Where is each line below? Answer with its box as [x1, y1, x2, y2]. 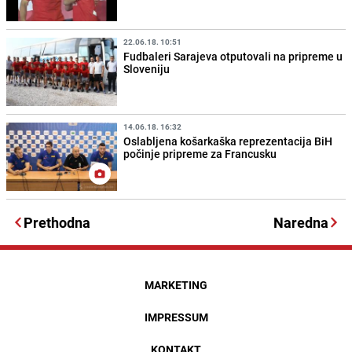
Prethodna [24, 213, 90, 233]
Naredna [273, 213, 328, 233]
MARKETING [145, 277, 207, 293]
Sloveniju [123, 61, 170, 77]
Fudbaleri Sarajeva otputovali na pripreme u [123, 49, 343, 64]
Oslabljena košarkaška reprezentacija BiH [123, 134, 333, 149]
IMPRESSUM [144, 310, 208, 325]
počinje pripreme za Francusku [123, 146, 277, 162]
